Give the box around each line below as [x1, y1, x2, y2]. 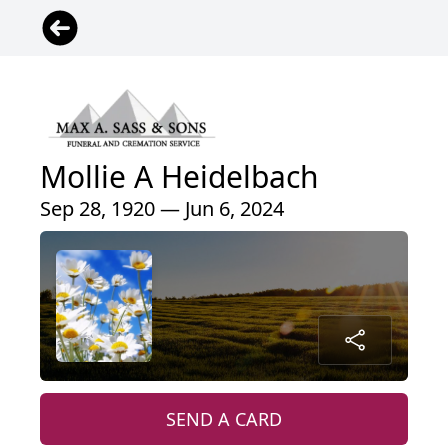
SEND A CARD [166, 406, 282, 431]
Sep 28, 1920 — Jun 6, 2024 [40, 194, 284, 222]
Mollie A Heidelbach [40, 155, 319, 197]
